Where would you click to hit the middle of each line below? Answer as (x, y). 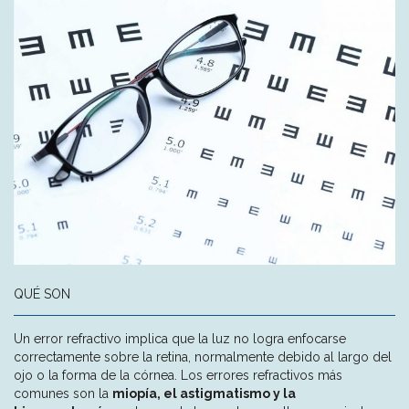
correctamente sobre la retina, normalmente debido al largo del (203, 357)
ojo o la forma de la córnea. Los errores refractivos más (178, 375)
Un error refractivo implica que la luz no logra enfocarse (180, 338)
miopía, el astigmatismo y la (204, 393)
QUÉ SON (42, 294)
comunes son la (63, 393)
